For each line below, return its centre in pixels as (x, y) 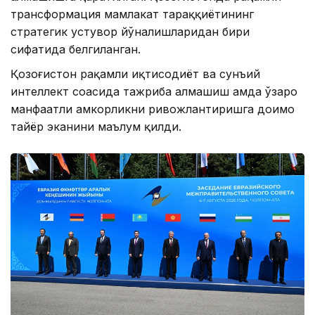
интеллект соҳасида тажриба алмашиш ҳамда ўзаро (154, 91)
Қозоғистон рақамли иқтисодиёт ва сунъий (135, 73)
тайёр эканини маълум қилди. (96, 126)
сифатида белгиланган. (76, 49)
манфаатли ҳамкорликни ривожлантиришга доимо (153, 109)
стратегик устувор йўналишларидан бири (130, 31)
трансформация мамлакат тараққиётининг (132, 14)
